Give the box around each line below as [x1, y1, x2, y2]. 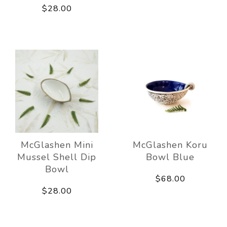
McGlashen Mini [20, 138, 93, 151]
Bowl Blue [146, 150, 195, 163]
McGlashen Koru [133, 138, 208, 151]
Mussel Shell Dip [17, 150, 96, 163]
